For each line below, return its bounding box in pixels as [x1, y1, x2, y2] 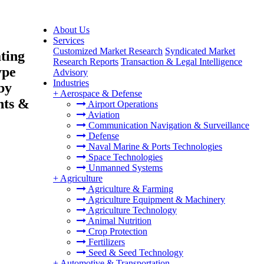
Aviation [86, 110, 120, 120]
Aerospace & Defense [60, 88, 142, 98]
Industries [53, 78, 89, 88]
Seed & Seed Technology [86, 247, 183, 258]
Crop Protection [86, 226, 147, 236]
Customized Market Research [53, 46, 163, 56]
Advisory [53, 67, 88, 77]
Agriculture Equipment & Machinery [86, 194, 225, 204]
